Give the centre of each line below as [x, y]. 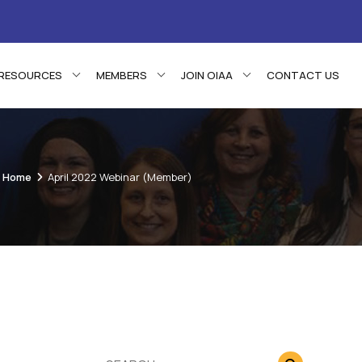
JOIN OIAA [207, 76]
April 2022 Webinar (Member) [120, 177]
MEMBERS [122, 76]
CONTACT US [303, 76]
